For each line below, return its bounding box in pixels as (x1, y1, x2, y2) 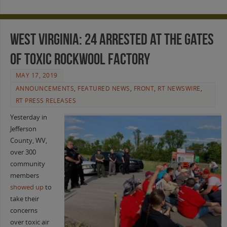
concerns (10, 206, 37, 215)
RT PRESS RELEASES (15, 96, 77, 105)
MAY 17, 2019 (15, 70, 58, 80)
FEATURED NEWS (78, 84, 130, 93)
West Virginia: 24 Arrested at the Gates (10, 30, 214, 48)
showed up (10, 182, 44, 192)
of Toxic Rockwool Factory (10, 50, 150, 67)
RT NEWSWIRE (158, 84, 201, 93)
